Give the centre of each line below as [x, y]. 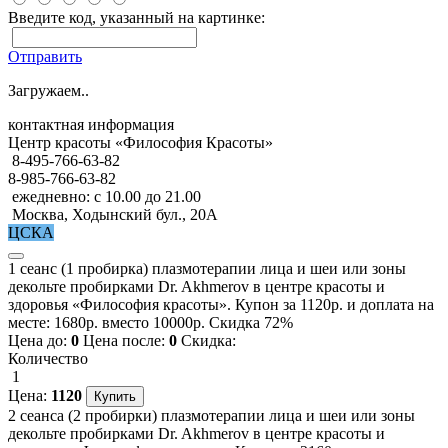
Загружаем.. [48, 90]
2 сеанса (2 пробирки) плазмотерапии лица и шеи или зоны [211, 415]
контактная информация [91, 124]
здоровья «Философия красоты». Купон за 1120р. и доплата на [221, 304]
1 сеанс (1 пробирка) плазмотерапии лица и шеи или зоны [207, 268]
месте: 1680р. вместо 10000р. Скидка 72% [150, 322]
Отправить [45, 56]
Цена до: [39, 340]
